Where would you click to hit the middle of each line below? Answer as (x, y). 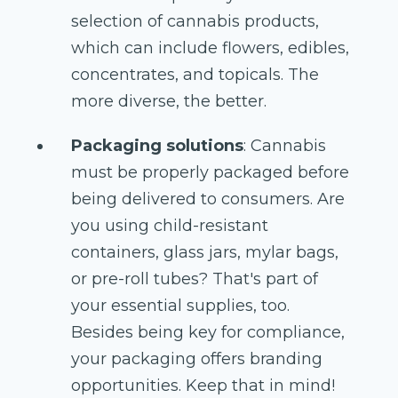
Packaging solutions (157, 145)
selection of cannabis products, (195, 21)
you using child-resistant (170, 225)
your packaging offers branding (197, 358)
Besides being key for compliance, (208, 332)
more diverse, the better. (169, 101)
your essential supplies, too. (180, 305)
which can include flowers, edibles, (210, 48)
